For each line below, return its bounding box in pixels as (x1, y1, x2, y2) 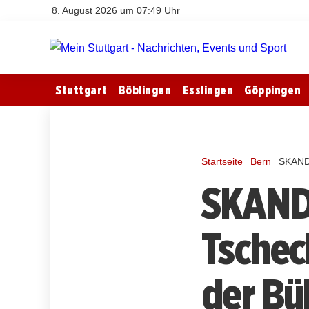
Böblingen (118, 82, 172, 97)
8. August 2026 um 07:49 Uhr (52, 5, 180, 16)
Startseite (201, 155, 243, 167)
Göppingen (244, 82, 301, 97)
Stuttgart (55, 82, 108, 97)
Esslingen (182, 82, 234, 97)
